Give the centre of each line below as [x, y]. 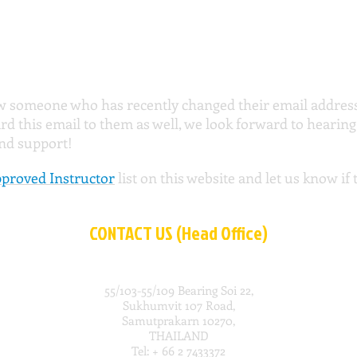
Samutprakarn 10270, [178, 321]
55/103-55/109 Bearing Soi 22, [178, 290]
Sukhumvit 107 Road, [178, 306]
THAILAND [178, 336]
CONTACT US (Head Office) [178, 233]
